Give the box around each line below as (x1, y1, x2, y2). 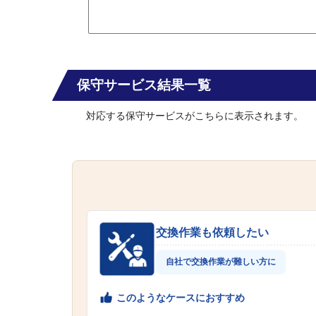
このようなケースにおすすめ (116, 291, 245, 303)
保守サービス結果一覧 (77, 77, 211, 92)
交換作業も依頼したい (156, 226, 269, 239)
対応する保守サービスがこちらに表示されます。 (86, 110, 303, 122)
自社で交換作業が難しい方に (166, 257, 276, 267)
